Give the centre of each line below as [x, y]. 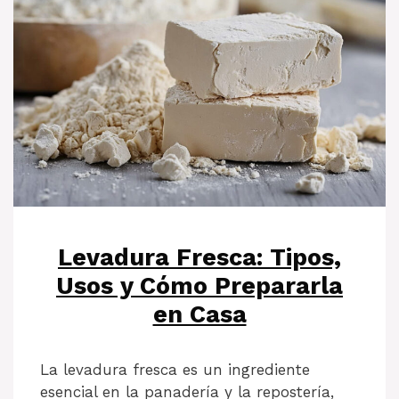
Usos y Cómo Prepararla [199, 286]
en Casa [199, 315]
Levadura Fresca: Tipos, [199, 258]
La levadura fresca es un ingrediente [175, 370]
